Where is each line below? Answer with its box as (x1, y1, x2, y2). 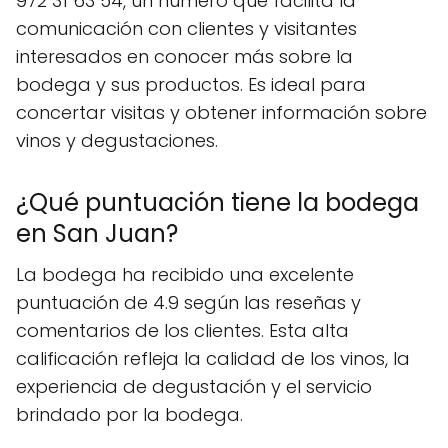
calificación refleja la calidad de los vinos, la (16, 345, 410, 371)
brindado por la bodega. (16, 401, 243, 427)
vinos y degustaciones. (16, 127, 218, 153)
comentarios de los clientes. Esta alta (16, 317, 349, 343)
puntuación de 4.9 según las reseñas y (16, 289, 361, 315)
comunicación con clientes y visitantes (16, 15, 357, 41)
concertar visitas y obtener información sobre (16, 99, 427, 125)
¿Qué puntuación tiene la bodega (16, 185, 419, 219)
